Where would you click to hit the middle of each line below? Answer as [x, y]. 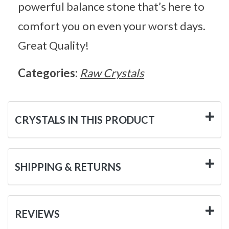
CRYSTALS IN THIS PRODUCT [85, 119]
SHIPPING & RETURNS [68, 166]
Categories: [49, 73]
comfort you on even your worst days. [112, 26]
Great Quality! [53, 45]
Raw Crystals [112, 73]
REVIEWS [37, 213]
